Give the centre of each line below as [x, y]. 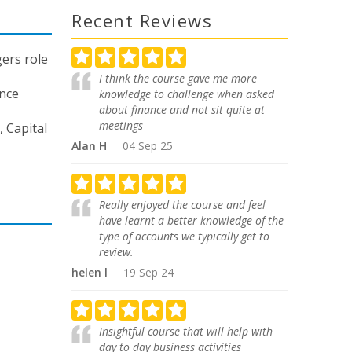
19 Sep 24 [148, 272]
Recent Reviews [142, 20]
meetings [121, 125]
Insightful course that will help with [186, 331]
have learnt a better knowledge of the [191, 220]
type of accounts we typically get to [184, 236]
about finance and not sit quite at [182, 110]
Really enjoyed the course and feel [182, 205]
